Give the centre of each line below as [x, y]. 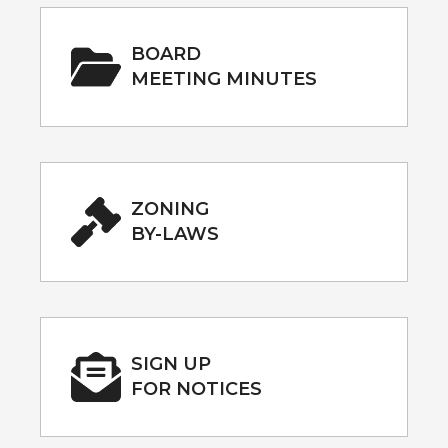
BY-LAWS [175, 233]
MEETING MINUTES [224, 78]
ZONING [170, 208]
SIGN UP [171, 363]
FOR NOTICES [196, 388]
